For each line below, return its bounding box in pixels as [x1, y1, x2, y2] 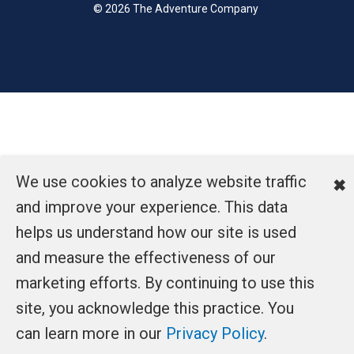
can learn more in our [16, 324, 166, 343]
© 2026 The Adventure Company [93, 2, 261, 15]
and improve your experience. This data [16, 198, 288, 217]
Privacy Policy [166, 324, 264, 343]
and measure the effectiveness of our [16, 248, 276, 267]
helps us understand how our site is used [16, 223, 296, 242]
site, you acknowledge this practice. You [16, 299, 294, 318]
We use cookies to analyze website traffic [16, 172, 307, 191]
